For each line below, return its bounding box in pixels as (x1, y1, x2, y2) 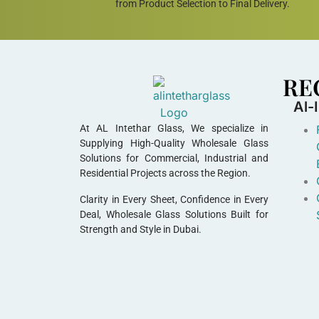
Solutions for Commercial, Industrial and (80, 152, 268, 164)
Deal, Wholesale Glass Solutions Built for (80, 208, 268, 220)
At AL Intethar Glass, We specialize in (80, 122, 268, 134)
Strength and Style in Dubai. (80, 223, 202, 235)
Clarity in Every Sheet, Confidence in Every (80, 193, 268, 205)
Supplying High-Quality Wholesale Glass (80, 137, 268, 149)
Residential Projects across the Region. (80, 167, 251, 179)
